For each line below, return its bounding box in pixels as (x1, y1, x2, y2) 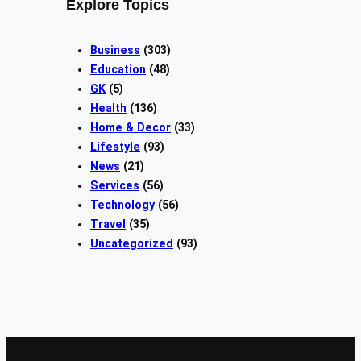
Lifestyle (90, 140, 140, 154)
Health (90, 102, 127, 115)
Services (90, 179, 139, 193)
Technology (90, 198, 155, 212)
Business (90, 44, 140, 57)
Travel (90, 218, 126, 231)
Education (90, 63, 146, 77)
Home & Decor (90, 121, 171, 135)
